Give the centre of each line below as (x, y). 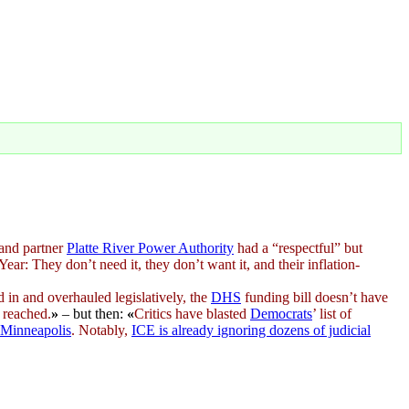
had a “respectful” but (298, 247)
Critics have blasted (192, 313)
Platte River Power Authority (150, 247)
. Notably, (101, 330)
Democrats (281, 313)
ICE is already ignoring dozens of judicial (251, 330)
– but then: (93, 313)
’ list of (332, 313)
